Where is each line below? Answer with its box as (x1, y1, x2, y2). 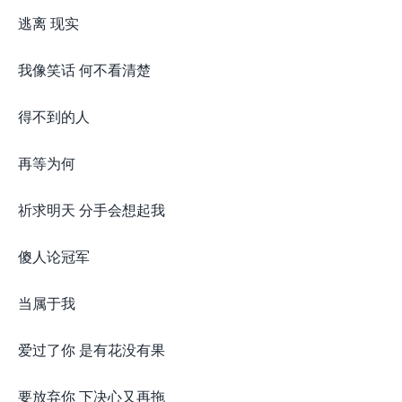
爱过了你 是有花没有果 (18, 339, 165, 360)
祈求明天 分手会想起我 (18, 199, 165, 220)
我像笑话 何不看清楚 (18, 59, 151, 80)
